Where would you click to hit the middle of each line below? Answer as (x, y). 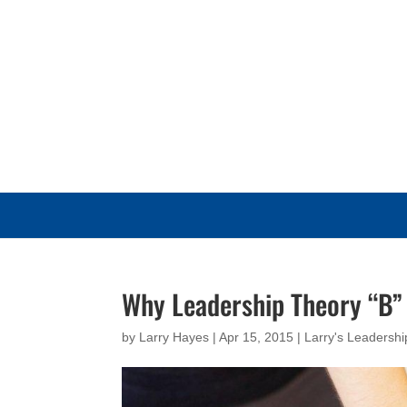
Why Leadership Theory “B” (263, 304)
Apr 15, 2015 (257, 337)
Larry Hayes (174, 337)
